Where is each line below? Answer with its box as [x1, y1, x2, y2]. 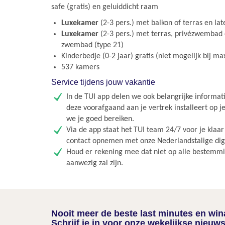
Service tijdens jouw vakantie [51, 78, 155, 86]
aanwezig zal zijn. [66, 159, 123, 167]
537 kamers [61, 63, 99, 71]
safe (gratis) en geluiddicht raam [51, 3, 158, 11]
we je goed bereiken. [66, 115, 134, 123]
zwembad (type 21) [61, 41, 124, 49]
